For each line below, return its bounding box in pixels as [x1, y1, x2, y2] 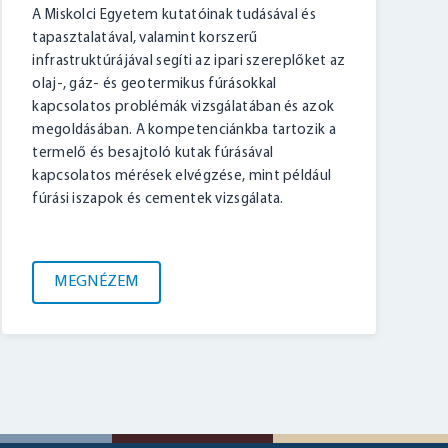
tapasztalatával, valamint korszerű [32, 31, 258, 47]
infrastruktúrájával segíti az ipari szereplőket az [32, 54, 346, 70]
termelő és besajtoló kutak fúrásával [32, 146, 274, 162]
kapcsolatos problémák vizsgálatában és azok [32, 100, 335, 116]
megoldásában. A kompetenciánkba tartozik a [32, 123, 336, 139]
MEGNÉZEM [54, 274, 139, 291]
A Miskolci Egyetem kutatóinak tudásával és [32, 8, 316, 24]
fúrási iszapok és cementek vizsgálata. [32, 192, 284, 208]
